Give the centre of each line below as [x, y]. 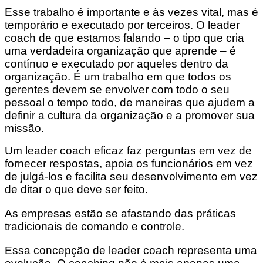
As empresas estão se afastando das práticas [120, 213]
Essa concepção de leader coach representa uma [131, 250]
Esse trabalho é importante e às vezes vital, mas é [131, 12]
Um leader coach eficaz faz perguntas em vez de [128, 151]
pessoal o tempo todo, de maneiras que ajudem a [130, 103]
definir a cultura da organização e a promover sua [130, 116]
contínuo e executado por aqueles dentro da [117, 64]
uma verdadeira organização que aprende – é [120, 51]
